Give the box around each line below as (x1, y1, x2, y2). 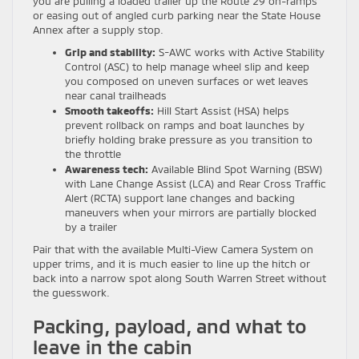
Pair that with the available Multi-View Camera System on (33, 242, 313, 256)
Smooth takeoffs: (65, 103, 154, 117)
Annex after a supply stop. (33, 22, 163, 36)
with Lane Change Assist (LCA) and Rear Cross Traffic (65, 176, 326, 190)
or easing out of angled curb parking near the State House (33, 8, 321, 22)
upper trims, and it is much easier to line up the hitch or (33, 256, 310, 270)
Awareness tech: (65, 162, 148, 175)
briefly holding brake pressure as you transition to (65, 132, 313, 146)
